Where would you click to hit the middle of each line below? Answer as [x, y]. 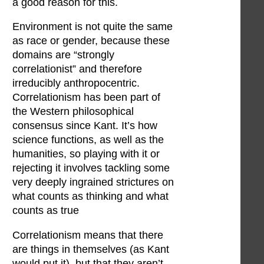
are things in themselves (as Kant [91, 249]
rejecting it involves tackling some [91, 168]
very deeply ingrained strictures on [93, 182]
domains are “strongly [63, 55]
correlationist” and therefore [77, 69]
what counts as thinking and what [90, 197]
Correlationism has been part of [86, 98]
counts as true [46, 211]
